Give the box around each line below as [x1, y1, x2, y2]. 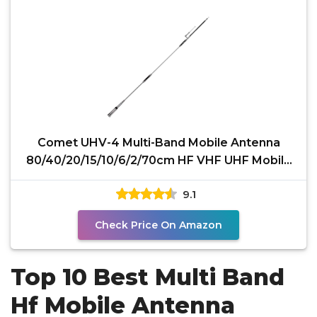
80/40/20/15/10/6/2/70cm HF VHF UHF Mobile [25, 154, 292, 167]
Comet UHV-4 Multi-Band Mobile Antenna [37, 136, 280, 149]
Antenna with [120, 171, 197, 185]
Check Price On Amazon [95, 219, 222, 231]
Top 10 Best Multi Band [11, 263, 284, 291]
